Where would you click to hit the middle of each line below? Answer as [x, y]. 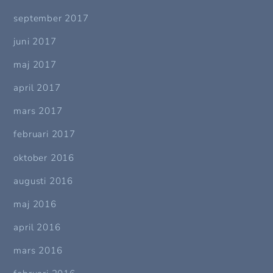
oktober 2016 [44, 158]
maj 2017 [35, 64]
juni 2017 [35, 41]
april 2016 [37, 227]
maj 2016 [35, 204]
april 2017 [37, 88]
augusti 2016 [44, 181]
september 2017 [51, 18]
